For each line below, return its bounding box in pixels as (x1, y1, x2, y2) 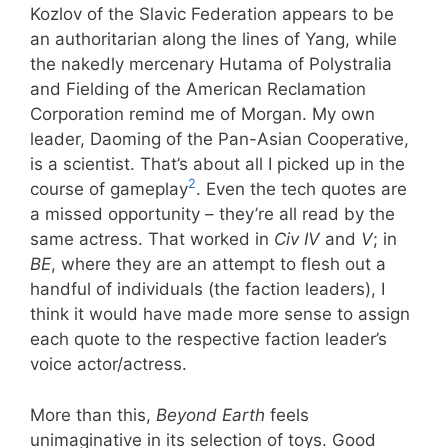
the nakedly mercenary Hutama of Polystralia (30, 54, 392, 75)
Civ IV (274, 229, 320, 250)
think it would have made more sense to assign (30, 304, 410, 325)
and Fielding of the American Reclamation (30, 79, 366, 100)
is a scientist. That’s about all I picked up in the (30, 154, 405, 175)
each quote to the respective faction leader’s (30, 329, 387, 350)
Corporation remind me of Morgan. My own (30, 104, 375, 125)
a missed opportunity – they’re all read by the (30, 204, 395, 225)
